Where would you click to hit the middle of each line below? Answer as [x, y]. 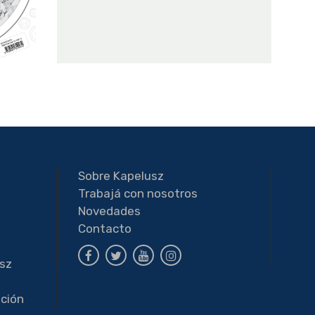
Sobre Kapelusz [121, 176]
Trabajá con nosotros [138, 194]
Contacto [105, 229]
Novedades [109, 211]
